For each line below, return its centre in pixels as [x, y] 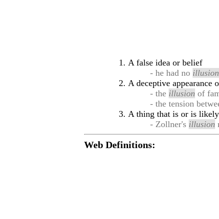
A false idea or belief [165, 63]
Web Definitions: [120, 145]
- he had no [172, 73]
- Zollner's [170, 124]
